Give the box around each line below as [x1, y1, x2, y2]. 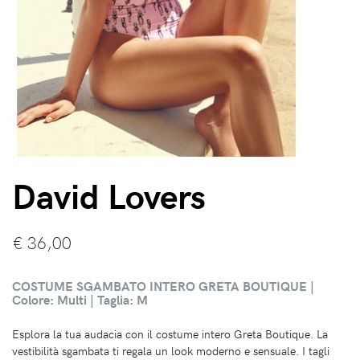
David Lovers [12, 170, 206, 219]
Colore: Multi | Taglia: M [12, 290, 148, 308]
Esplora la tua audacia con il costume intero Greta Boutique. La [12, 325, 328, 342]
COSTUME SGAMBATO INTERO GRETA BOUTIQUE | [12, 276, 314, 294]
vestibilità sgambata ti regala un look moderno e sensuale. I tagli [12, 342, 329, 358]
